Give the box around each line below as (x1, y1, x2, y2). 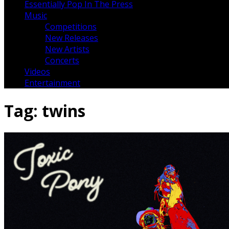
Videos (25, 66, 50, 78)
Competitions (45, 21, 97, 33)
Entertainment (25, 77, 80, 89)
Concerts (45, 55, 79, 66)
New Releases (45, 32, 98, 44)
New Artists (45, 43, 89, 55)
